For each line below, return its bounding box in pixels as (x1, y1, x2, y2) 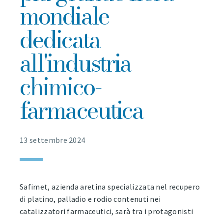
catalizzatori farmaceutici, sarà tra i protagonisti (20, 206, 193, 217)
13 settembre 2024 (20, 135, 85, 145)
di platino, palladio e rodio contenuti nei (20, 194, 161, 204)
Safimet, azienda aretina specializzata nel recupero (20, 182, 200, 192)
